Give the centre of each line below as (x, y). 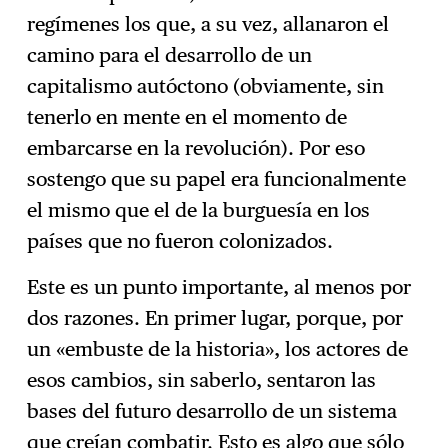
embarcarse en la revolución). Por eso (196, 147)
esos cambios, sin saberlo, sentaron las (202, 380)
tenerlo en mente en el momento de (187, 116)
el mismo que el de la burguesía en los (199, 209)
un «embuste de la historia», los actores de (218, 349)
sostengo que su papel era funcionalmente (217, 178)
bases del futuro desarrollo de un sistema (212, 411)
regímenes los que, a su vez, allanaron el (208, 23)
